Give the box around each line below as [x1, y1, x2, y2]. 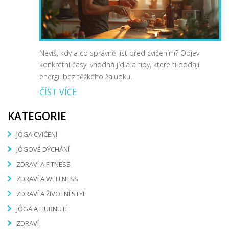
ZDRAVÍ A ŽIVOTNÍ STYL [16, 189, 86, 199]
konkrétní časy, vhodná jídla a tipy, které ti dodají [39, 59, 199, 70]
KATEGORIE [8, 108, 66, 123]
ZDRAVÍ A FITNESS [16, 159, 71, 169]
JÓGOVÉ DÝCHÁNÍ [16, 145, 70, 154]
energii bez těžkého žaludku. [39, 71, 132, 81]
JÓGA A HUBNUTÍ [16, 204, 67, 214]
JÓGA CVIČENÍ [16, 130, 57, 140]
